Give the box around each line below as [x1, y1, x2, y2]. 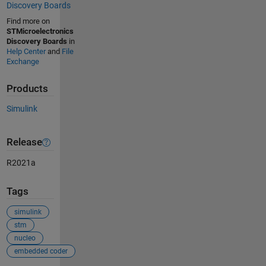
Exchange [6, 57, 39, 66]
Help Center [6, 47, 46, 56]
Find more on [6, 17, 50, 26]
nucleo [14, 233, 36, 242]
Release [6, 137, 42, 148]
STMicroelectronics [6, 27, 74, 36]
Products [6, 83, 48, 95]
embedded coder [14, 246, 68, 255]
